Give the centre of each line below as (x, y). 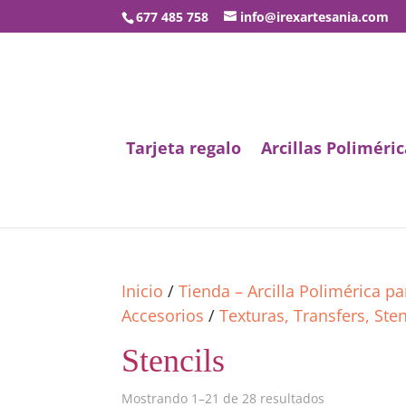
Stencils (174, 361)
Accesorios (163, 315)
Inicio (143, 291)
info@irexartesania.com (315, 16)
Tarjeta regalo (183, 148)
